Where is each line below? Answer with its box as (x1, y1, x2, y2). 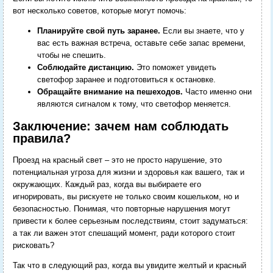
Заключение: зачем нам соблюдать (12, 119, 229, 133)
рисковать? (12, 241, 54, 250)
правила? (12, 131, 71, 145)
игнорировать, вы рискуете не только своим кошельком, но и (12, 192, 239, 202)
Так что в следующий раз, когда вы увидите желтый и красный (12, 261, 246, 271)
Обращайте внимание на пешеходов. (37, 87, 183, 96)
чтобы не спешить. (37, 50, 106, 60)
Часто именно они (182, 87, 252, 96)
